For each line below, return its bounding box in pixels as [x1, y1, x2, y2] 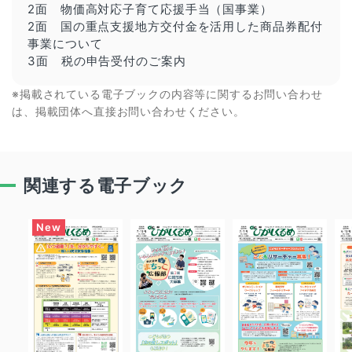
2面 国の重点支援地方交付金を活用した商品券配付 [27, 18, 323, 34]
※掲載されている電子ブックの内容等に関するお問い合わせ [12, 86, 323, 101]
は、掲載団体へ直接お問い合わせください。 [12, 104, 245, 118]
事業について [27, 35, 103, 51]
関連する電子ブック [24, 174, 188, 196]
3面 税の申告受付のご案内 [27, 53, 186, 68]
